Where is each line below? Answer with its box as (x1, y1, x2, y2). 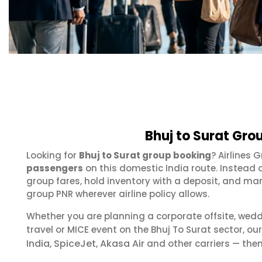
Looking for (26, 149, 79, 161)
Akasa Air (100, 237, 144, 250)
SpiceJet (54, 237, 96, 250)
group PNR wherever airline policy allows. (26, 188, 209, 200)
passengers (26, 162, 83, 174)
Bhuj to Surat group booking (79, 149, 211, 161)
